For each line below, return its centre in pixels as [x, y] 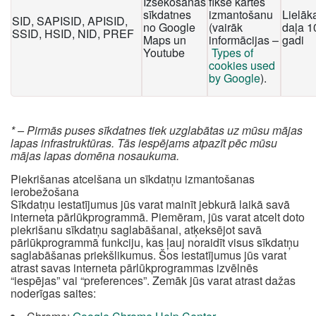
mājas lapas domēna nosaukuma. [95, 156]
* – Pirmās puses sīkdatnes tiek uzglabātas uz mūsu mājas [157, 130]
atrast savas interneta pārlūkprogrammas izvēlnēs [134, 268]
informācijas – [244, 40]
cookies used [242, 65]
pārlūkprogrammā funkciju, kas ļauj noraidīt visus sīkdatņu [155, 242]
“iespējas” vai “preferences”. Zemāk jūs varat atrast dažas [153, 280]
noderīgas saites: [53, 293]
